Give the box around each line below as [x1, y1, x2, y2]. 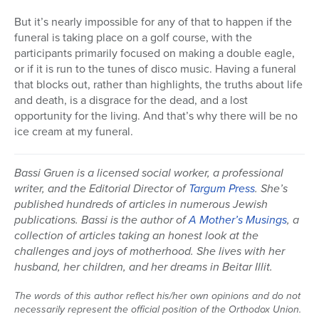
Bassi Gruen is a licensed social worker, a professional [14, 164, 283, 182]
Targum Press [189, 180, 255, 197]
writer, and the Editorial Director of [14, 180, 189, 197]
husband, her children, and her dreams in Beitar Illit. [14, 258, 273, 276]
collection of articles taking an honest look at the [14, 227, 258, 244]
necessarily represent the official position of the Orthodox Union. [14, 302, 301, 318]
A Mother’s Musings [189, 211, 287, 229]
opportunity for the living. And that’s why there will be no [14, 108, 298, 125]
